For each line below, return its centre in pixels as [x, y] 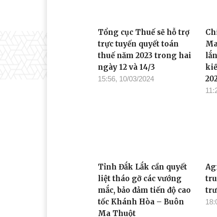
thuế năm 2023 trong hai [145, 56]
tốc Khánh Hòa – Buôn [141, 201]
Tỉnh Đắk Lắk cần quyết [142, 167]
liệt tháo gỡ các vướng [140, 178]
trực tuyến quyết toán [138, 44]
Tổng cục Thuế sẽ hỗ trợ [144, 32]
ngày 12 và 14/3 [126, 67]
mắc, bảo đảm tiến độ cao [144, 190]
